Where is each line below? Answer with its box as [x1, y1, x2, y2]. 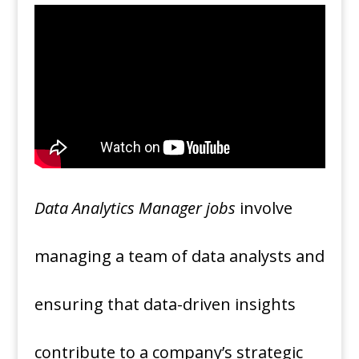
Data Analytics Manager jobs [34, 197, 236, 220]
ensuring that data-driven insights [34, 293, 296, 316]
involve [235, 197, 292, 220]
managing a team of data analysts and [34, 245, 325, 268]
